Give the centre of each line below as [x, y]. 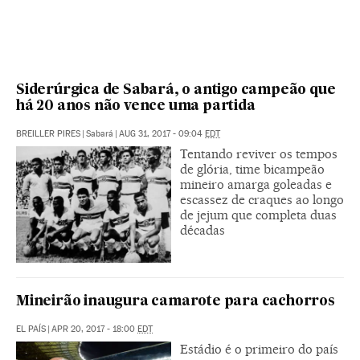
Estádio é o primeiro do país [259, 349]
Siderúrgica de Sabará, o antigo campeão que [176, 90]
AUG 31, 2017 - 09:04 [162, 133]
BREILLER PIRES [48, 133]
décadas [202, 230]
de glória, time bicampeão [252, 169]
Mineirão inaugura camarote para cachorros [176, 301]
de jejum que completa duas [258, 215]
